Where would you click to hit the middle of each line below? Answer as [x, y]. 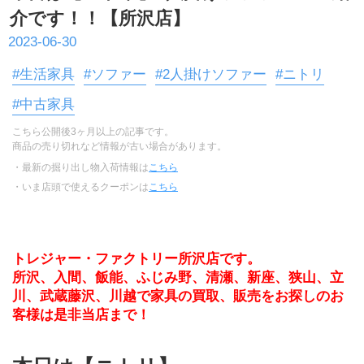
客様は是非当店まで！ [81, 315]
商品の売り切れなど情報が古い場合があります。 [119, 147]
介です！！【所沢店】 [100, 19]
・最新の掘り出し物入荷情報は [80, 168]
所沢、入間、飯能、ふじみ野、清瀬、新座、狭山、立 [178, 278]
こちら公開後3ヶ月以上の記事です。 [93, 132]
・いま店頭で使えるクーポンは [80, 187]
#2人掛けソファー [211, 75]
